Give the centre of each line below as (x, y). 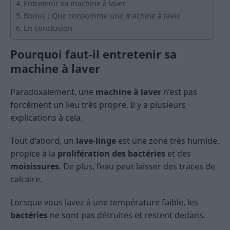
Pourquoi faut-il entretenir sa (93, 54)
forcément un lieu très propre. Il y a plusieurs (98, 104)
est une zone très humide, (168, 140)
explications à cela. (46, 117)
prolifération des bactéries (111, 153)
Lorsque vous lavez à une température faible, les (104, 202)
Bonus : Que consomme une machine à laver (102, 15)
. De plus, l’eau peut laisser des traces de (137, 166)
